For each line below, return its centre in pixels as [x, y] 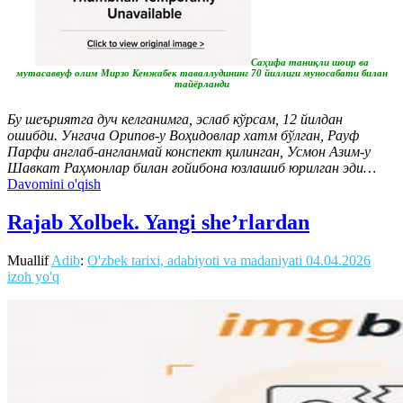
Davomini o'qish [54, 184]
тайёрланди [201, 83]
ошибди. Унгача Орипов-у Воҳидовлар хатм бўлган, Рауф [183, 135]
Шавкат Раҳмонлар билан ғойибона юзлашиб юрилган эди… [192, 167]
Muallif [29, 260]
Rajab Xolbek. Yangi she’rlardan [158, 222]
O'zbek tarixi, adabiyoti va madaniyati [195, 260]
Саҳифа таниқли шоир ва [309, 62]
